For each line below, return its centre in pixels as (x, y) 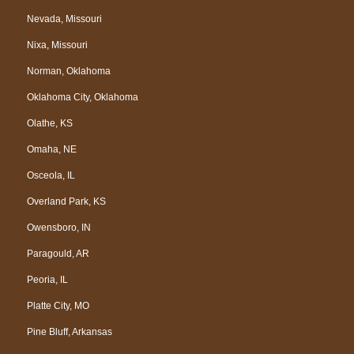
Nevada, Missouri (64, 19)
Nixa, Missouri (57, 45)
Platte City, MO (58, 305)
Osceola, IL (51, 175)
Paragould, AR (58, 253)
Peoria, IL (47, 279)
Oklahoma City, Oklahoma (83, 97)
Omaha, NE (52, 149)
